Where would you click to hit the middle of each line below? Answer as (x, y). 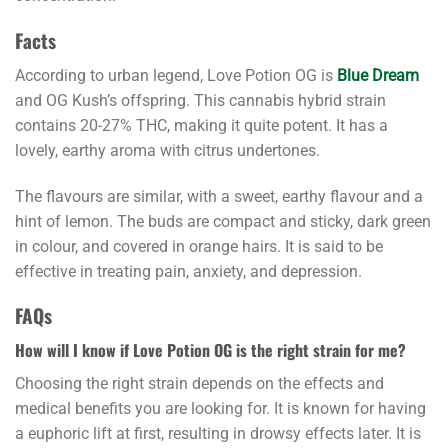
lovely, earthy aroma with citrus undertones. (167, 150)
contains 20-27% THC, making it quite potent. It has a (201, 125)
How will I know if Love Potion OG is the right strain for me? (210, 349)
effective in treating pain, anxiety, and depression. (188, 271)
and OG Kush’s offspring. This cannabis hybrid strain (200, 100)
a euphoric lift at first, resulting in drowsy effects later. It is (218, 433)
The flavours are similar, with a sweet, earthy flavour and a (219, 196)
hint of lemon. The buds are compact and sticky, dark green (223, 221)
